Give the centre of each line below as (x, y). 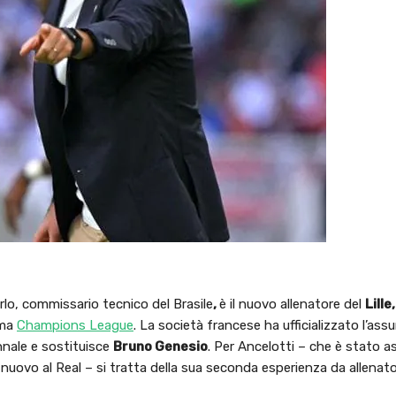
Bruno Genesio (160, 346)
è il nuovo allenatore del (292, 304)
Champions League (75, 325)
